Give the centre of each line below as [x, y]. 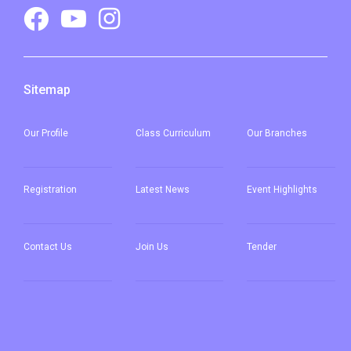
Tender [262, 246]
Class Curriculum [173, 133]
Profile [53, 133]
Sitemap [47, 89]
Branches [285, 133]
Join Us [152, 246]
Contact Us [47, 246]
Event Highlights [282, 190]
